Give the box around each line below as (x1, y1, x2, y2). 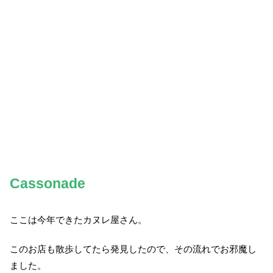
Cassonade (10, 175, 85, 191)
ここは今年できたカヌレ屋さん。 (10, 214, 147, 225)
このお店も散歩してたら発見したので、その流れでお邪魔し (10, 244, 257, 255)
